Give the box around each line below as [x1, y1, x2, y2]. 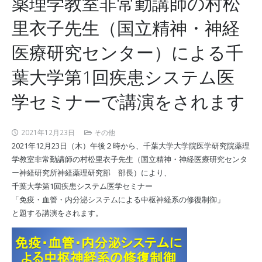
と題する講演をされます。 [11, 207, 103, 218]
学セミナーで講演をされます [11, 89, 245, 114]
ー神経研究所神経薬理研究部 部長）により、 [11, 167, 171, 178]
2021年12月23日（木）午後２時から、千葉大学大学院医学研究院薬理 [11, 140, 250, 151]
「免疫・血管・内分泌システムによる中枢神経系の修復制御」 [11, 194, 225, 205]
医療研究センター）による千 [11, 40, 243, 65]
